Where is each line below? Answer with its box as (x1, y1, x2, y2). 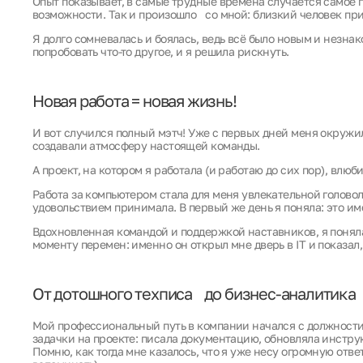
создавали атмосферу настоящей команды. (32, 139, 260, 152)
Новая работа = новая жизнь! (32, 91, 237, 110)
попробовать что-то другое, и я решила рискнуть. (32, 45, 289, 58)
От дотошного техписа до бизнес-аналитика (32, 284, 356, 303)
